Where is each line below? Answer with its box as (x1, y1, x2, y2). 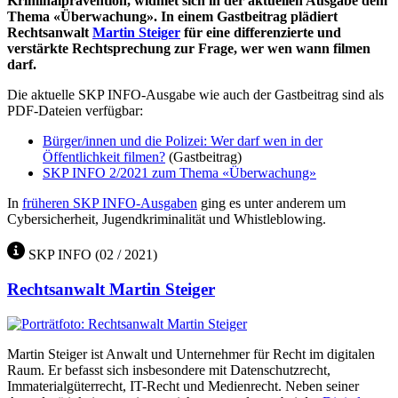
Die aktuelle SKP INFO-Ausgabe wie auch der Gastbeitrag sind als (7, 87, 384, 103)
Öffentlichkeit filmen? (43, 149, 165, 165)
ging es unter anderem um (197, 195, 346, 211)
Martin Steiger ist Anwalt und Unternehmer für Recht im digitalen (7, 346, 375, 362)
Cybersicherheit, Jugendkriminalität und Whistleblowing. (7, 211, 326, 227)
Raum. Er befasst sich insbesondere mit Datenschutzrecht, (7, 362, 330, 378)
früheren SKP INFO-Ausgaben (22, 195, 197, 211)
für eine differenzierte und (180, 25, 341, 41)
